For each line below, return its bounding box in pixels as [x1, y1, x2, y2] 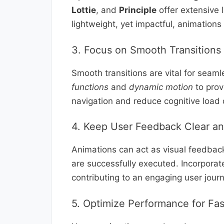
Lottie [71, 5, 96, 15]
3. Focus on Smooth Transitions [71, 43, 221, 56]
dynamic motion [129, 81, 193, 92]
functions [71, 81, 108, 92]
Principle [119, 5, 156, 15]
